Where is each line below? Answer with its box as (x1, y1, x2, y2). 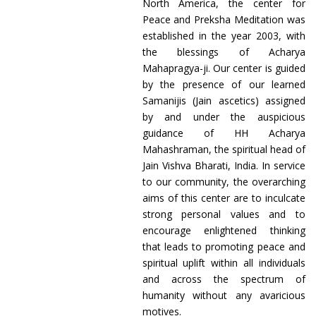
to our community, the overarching (142, 175, 305, 188)
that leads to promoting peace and (142, 240, 305, 253)
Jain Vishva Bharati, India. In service (142, 159, 305, 172)
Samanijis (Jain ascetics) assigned (142, 94, 305, 107)
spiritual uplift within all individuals (142, 256, 305, 269)
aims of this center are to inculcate (142, 191, 305, 205)
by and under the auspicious (142, 110, 305, 123)
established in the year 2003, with (142, 29, 305, 42)
